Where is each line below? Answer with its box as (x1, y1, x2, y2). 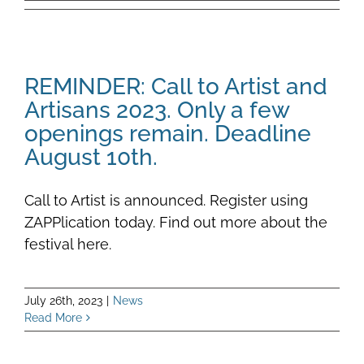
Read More (24, 310, 82, 324)
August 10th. (24, 143, 158, 170)
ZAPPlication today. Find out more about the (24, 213, 327, 231)
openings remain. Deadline (24, 119, 311, 146)
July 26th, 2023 (24, 293, 102, 307)
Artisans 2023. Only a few (24, 96, 289, 123)
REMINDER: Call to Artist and (24, 72, 327, 99)
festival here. (24, 235, 111, 253)
